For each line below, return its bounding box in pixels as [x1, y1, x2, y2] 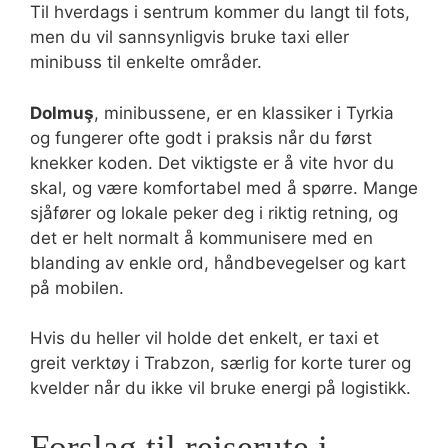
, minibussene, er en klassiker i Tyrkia [94, 102, 394, 123]
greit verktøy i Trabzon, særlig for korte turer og [30, 353, 411, 373]
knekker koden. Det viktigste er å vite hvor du [30, 152, 394, 173]
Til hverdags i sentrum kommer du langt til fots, [30, 2, 410, 22]
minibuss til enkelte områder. [30, 52, 262, 72]
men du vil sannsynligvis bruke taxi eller [30, 27, 349, 47]
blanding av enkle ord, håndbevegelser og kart [30, 252, 406, 273]
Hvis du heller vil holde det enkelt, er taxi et [30, 328, 379, 348]
